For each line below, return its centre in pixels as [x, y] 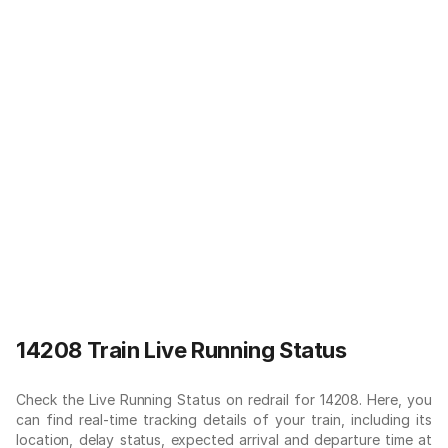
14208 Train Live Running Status [181, 349]
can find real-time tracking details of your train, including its [224, 419]
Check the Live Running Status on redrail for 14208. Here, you [224, 399]
